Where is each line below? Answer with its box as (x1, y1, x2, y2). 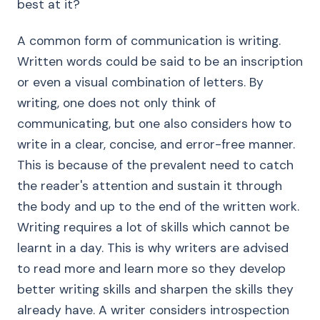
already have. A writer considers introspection (17, 302, 289, 318)
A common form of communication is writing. (17, 33, 281, 49)
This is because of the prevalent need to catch (17, 157, 294, 173)
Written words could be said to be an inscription (17, 54, 303, 69)
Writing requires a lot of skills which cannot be (17, 219, 289, 235)
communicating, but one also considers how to (17, 116, 291, 131)
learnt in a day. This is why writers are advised (17, 240, 289, 256)
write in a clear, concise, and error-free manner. (17, 136, 295, 152)
